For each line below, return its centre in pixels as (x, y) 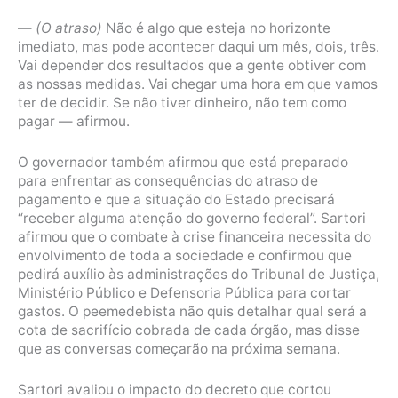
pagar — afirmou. (74, 122)
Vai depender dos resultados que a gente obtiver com (192, 66)
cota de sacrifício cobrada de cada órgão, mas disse (189, 330)
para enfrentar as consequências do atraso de (168, 180)
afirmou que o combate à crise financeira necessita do (195, 236)
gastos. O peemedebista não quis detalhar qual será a (192, 311)
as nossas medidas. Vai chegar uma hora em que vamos (198, 84)
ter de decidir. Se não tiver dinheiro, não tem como (182, 103)
